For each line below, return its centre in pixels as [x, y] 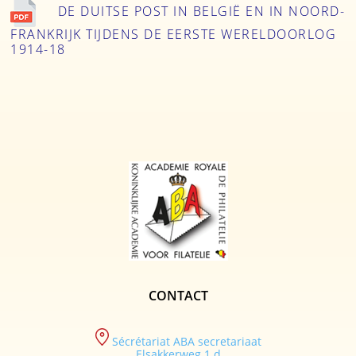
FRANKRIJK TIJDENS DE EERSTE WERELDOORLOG [173, 34]
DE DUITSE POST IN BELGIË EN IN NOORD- [201, 11]
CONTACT [178, 296]
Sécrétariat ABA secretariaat [186, 342]
